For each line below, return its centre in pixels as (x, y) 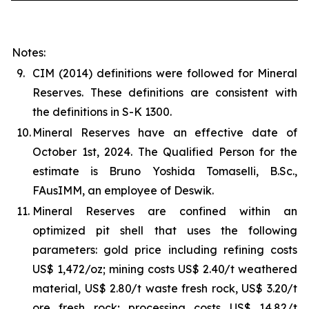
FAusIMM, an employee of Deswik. (123, 190)
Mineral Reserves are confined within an (165, 211)
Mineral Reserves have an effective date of (165, 132)
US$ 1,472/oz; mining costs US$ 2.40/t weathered (165, 269)
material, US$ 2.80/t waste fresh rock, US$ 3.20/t (165, 288)
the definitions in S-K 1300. (102, 111)
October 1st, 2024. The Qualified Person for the (165, 151)
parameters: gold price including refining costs (165, 249)
